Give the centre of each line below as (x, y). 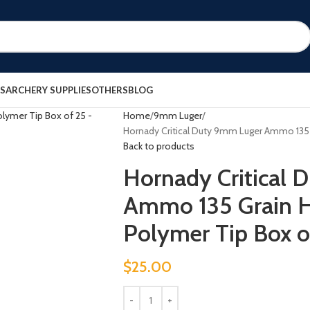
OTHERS (110, 90)
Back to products (158, 146)
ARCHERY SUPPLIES (48, 90)
